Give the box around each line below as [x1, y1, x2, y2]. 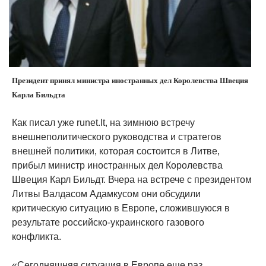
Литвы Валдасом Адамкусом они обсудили [12, 189, 201, 199]
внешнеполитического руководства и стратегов [12, 132, 221, 142]
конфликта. [12, 232, 61, 242]
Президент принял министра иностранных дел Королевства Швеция [12, 76, 248, 85]
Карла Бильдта [12, 90, 65, 99]
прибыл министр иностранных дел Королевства [12, 160, 223, 170]
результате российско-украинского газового [12, 217, 204, 227]
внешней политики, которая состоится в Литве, [12, 146, 220, 156]
